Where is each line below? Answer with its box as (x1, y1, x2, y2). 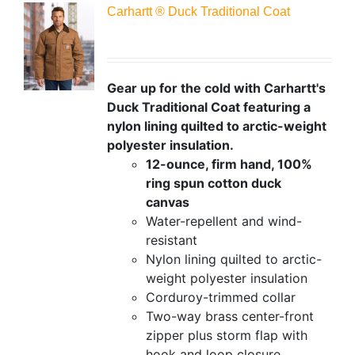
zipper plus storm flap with (145, 326, 307, 343)
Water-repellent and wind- (145, 212, 302, 229)
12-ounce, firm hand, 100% (145, 155, 312, 172)
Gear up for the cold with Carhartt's (106, 79, 326, 96)
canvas (145, 193, 189, 210)
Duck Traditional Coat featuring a (106, 98, 311, 115)
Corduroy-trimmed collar (145, 288, 296, 305)
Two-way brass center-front (145, 307, 314, 324)
